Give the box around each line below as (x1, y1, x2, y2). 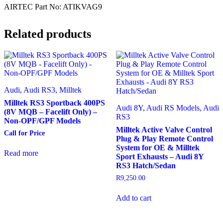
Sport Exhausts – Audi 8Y (115, 152, 204, 161)
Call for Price (4, 129, 45, 137)
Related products (4, 27, 91, 41)
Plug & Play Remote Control (115, 134, 213, 143)
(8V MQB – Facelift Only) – (4, 108, 97, 116)
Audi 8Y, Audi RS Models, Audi (115, 104, 219, 112)
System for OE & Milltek (115, 143, 200, 152)
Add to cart (115, 193, 151, 202)
